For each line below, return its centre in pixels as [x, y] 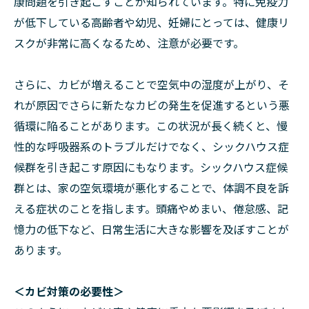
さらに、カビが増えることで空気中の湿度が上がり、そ [151, 84]
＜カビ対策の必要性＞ [69, 291]
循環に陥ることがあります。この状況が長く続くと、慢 [151, 126]
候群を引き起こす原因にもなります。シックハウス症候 [151, 167]
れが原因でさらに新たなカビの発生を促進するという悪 [152, 105]
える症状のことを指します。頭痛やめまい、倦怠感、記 [151, 208]
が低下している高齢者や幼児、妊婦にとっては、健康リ [151, 22]
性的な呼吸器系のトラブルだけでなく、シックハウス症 [151, 146]
